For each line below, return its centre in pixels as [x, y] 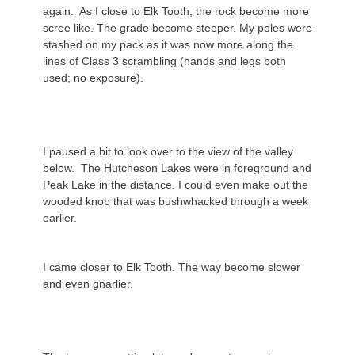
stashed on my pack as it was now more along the [168, 44]
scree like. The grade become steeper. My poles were [177, 28]
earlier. [60, 218]
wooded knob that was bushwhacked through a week [176, 201]
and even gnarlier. [88, 284]
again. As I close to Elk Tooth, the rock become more [176, 11]
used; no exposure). [93, 78]
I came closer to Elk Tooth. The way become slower [172, 267]
